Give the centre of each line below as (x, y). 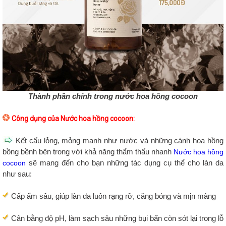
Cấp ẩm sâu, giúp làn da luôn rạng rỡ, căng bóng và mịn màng (114, 196)
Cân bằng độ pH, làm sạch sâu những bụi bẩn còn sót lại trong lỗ (116, 218)
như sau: (18, 174)
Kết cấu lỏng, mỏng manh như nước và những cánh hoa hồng (118, 141)
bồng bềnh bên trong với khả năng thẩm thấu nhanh (88, 152)
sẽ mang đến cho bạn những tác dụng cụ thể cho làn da (125, 163)
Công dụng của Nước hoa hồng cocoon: (74, 119)
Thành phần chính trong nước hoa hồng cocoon (113, 96)
